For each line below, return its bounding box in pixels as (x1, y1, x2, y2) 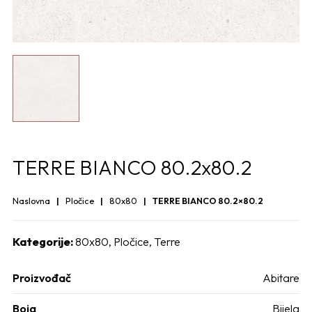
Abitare (263, 270, 299, 285)
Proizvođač (13, 270, 71, 285)
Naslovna (13, 194, 50, 206)
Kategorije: (13, 234, 73, 249)
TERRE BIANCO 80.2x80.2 (13, 154, 251, 180)
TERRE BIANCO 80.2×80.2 (153, 194, 263, 206)
